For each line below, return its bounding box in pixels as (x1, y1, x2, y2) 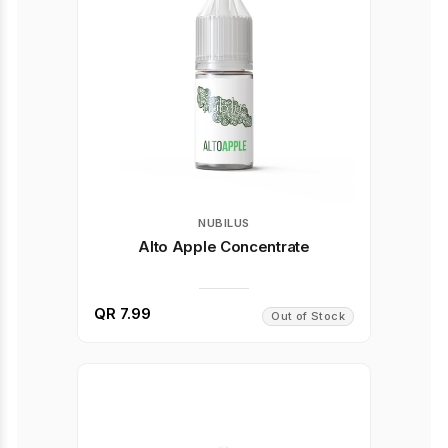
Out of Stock (271, 309, 345, 323)
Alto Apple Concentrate (138, 237, 310, 256)
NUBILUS (198, 216, 250, 230)
